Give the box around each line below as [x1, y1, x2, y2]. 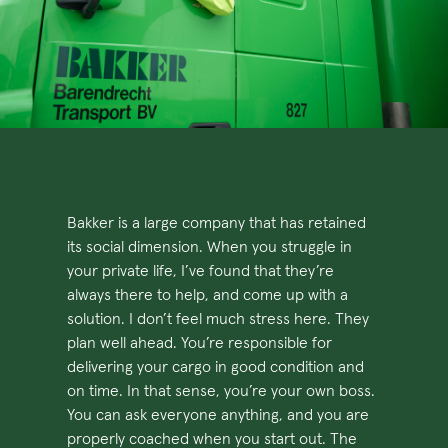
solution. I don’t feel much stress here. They [67, 310, 370, 327]
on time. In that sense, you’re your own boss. [67, 382, 376, 399]
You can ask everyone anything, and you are [67, 406, 370, 423]
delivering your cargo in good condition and [67, 358, 365, 375]
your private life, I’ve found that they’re [67, 262, 335, 279]
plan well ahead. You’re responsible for [67, 334, 333, 351]
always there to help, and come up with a [67, 286, 349, 303]
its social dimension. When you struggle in [67, 238, 353, 255]
